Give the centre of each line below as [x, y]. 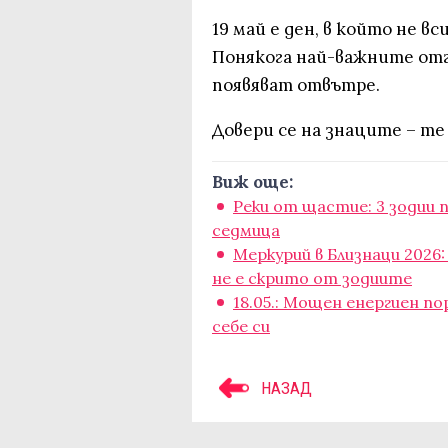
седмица [246, 230]
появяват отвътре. [296, 85]
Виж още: [252, 182]
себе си [241, 326]
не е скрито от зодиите [312, 278]
